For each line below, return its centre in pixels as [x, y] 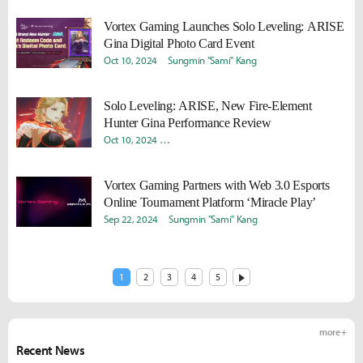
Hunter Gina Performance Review [188, 123]
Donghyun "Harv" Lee [212, 139]
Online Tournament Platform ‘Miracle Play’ [210, 202]
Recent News [51, 350]
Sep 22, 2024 [131, 219]
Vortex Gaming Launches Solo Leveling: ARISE [224, 26]
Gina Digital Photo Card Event [179, 43]
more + [333, 332]
